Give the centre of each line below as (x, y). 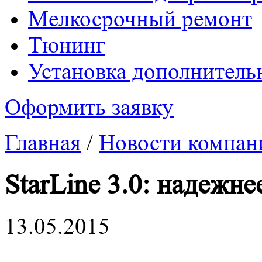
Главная (43, 143)
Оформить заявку (89, 107)
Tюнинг (67, 45)
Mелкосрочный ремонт (140, 19)
